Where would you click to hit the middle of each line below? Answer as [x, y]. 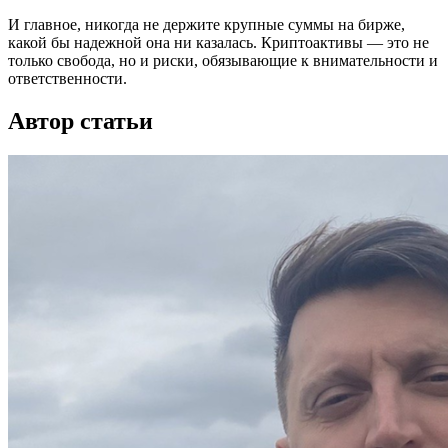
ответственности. [67, 79]
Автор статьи [80, 121]
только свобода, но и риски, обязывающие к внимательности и [223, 61]
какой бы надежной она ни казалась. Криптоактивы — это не [218, 43]
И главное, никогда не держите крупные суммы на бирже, [206, 25]
